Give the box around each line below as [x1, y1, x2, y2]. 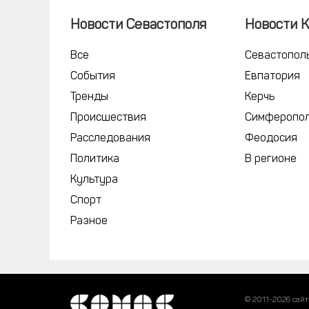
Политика [70, 154, 119, 165]
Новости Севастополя [70, 19, 206, 32]
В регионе [245, 154, 297, 165]
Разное [70, 216, 108, 227]
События [70, 71, 115, 82]
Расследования [70, 133, 150, 144]
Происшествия [70, 112, 146, 123]
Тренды [70, 92, 108, 103]
